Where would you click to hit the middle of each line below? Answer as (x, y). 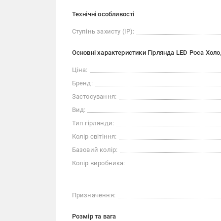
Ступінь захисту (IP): (103, 31)
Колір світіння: (94, 136)
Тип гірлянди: (93, 123)
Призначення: (93, 195)
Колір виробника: (98, 163)
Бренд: (82, 83)
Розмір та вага (94, 216)
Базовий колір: (95, 149)
